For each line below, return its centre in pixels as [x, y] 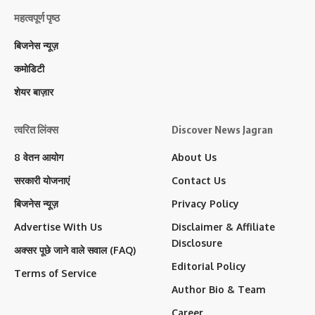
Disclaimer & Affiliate [223, 227]
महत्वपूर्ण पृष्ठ [37, 18]
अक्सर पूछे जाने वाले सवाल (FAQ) [75, 250]
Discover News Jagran [222, 129]
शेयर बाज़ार [34, 92]
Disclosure [197, 243]
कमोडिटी [29, 69]
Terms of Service [55, 273]
